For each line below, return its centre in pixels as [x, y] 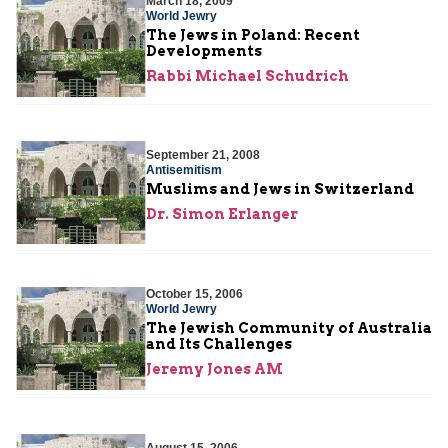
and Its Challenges [219, 343]
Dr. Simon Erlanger [222, 214]
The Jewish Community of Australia [289, 327]
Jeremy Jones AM [214, 368]
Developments [204, 50]
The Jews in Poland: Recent [253, 34]
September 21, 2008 [203, 155]
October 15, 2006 [194, 293]
